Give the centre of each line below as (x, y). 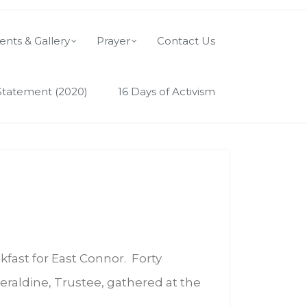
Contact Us (186, 41)
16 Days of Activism (167, 91)
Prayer (113, 41)
